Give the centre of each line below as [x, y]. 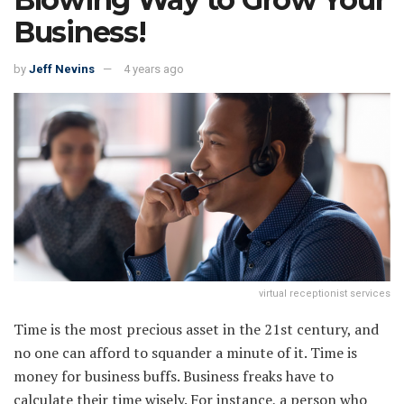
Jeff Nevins [62, 69]
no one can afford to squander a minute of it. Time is [185, 353]
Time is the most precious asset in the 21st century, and [196, 330]
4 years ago [154, 69]
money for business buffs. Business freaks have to [174, 376]
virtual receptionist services [325, 294]
